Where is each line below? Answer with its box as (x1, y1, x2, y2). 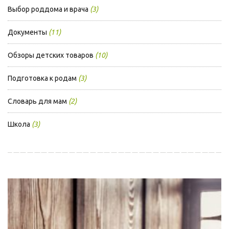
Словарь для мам (8, 97, 67, 106)
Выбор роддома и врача (8, 5, 88, 14)
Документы (8, 28, 47, 37)
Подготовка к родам (8, 74, 77, 83)
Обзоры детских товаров (8, 51, 94, 60)
